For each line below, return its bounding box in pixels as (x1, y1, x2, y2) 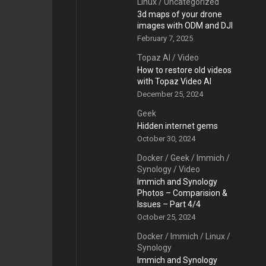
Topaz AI (137, 53, 170, 62)
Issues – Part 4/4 (137, 199, 201, 209)
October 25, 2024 (137, 213, 195, 221)
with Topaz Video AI (137, 77, 211, 86)
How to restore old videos (137, 65, 232, 75)
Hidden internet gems (137, 121, 218, 131)
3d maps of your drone (137, 9, 222, 19)
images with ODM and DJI (137, 21, 233, 30)
